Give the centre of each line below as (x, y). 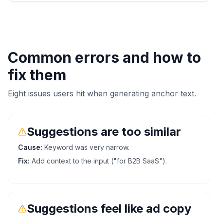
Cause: (30, 147)
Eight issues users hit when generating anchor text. (102, 93)
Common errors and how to (104, 57)
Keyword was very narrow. (87, 147)
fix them (37, 75)
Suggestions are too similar (104, 131)
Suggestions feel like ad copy (109, 208)
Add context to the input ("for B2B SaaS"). (99, 161)
